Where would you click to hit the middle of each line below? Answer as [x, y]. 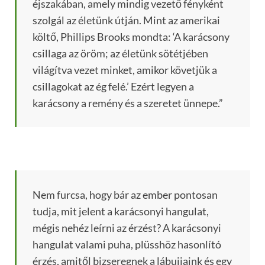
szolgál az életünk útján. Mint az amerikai [126, 20]
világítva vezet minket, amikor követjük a [125, 70]
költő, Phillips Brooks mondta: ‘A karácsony [131, 37]
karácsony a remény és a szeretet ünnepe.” [128, 103]
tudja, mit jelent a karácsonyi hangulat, [121, 211]
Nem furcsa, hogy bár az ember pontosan [125, 195]
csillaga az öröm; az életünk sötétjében [120, 54]
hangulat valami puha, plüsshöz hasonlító [127, 245]
